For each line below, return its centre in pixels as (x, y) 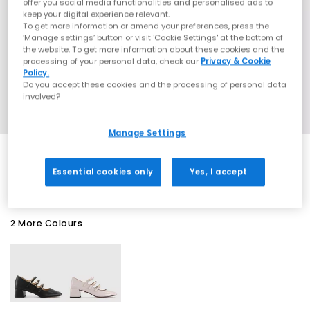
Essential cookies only (103, 172)
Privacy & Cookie (236, 61)
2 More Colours (46, 223)
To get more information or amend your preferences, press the (146, 26)
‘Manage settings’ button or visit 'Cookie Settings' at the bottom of (153, 38)
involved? (42, 97)
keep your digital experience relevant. (97, 14)
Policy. (36, 73)
